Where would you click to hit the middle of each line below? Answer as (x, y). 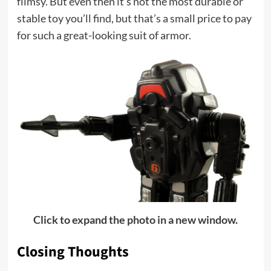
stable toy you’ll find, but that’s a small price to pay (134, 18)
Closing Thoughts (73, 252)
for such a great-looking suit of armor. (104, 35)
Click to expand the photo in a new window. (135, 219)
